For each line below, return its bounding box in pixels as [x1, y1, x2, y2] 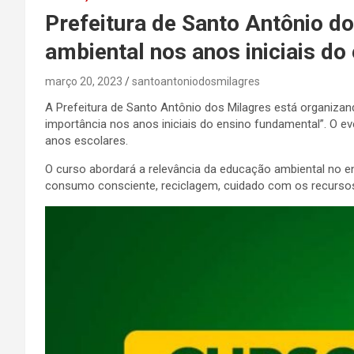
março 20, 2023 [45, 75, 122, 88]
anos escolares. [45, 134, 128, 148]
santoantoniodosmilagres [132, 75, 260, 88]
